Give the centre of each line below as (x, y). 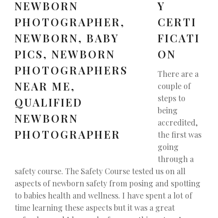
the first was (180, 134)
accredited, (178, 122)
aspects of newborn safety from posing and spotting (108, 183)
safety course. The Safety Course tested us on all (100, 171)
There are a (178, 73)
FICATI (179, 38)
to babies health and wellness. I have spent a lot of (103, 195)
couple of (174, 86)
